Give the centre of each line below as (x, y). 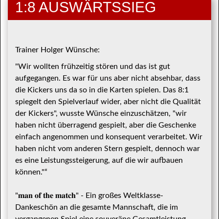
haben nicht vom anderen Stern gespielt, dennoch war (108, 149)
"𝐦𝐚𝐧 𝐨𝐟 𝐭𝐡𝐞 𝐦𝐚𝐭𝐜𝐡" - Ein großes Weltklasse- (89, 196)
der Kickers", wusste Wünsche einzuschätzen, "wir (101, 113)
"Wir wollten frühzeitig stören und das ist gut (93, 66)
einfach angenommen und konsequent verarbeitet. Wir (109, 137)
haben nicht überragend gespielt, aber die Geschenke (106, 125)
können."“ (31, 172)
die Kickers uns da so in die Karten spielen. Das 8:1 (102, 90)
